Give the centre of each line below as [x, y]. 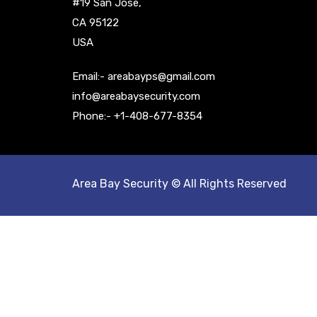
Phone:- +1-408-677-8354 [137, 116]
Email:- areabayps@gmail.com [144, 76]
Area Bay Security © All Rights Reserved [179, 183]
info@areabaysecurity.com [136, 96]
